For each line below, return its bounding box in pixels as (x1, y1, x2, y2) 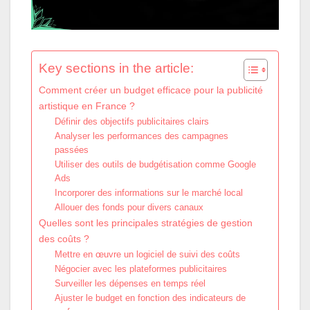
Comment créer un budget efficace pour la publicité (39, 84, 263, 95)
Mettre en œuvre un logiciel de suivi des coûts (54, 248, 240, 259)
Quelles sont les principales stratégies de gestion (39, 217, 253, 228)
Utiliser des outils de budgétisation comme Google (54, 158, 256, 170)
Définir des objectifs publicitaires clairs (54, 116, 209, 127)
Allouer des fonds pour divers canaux (54, 201, 203, 212)
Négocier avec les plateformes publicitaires (54, 263, 227, 274)
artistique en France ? (39, 100, 135, 111)
